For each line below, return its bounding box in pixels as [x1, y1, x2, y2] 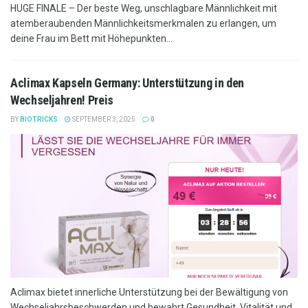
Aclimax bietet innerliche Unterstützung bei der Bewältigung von [10, 287, 288, 298]
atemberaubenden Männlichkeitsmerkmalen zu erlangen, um [10, 18, 276, 29]
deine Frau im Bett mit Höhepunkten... [10, 33, 173, 44]
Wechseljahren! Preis [10, 93, 113, 107]
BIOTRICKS [20, 115, 58, 123]
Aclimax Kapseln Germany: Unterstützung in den [10, 76, 244, 90]
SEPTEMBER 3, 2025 [71, 115, 135, 123]
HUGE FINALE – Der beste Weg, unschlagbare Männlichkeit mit [10, 3, 277, 14]
